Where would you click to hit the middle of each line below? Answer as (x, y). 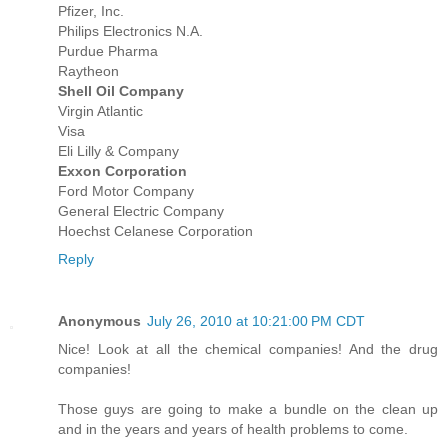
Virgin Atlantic (100, 111)
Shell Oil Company (121, 91)
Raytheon (88, 71)
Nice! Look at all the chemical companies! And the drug (248, 349)
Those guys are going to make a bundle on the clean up (248, 409)
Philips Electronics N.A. (130, 31)
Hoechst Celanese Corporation (155, 231)
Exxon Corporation (122, 171)
